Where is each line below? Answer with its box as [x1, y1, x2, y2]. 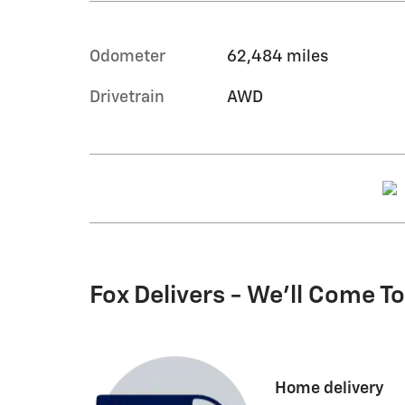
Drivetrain [89, 89, 165, 106]
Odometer [89, 48, 165, 65]
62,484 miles [226, 48, 328, 65]
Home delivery [275, 380, 384, 397]
